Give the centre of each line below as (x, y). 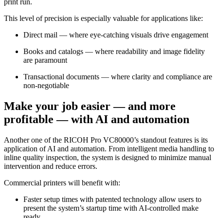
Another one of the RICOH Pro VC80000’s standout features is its (106, 140)
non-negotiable (46, 85)
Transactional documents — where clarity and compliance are (118, 76)
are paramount (45, 60)
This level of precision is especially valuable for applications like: (103, 18)
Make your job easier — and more (90, 106)
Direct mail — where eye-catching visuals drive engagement (116, 35)
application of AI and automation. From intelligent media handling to (109, 148)
